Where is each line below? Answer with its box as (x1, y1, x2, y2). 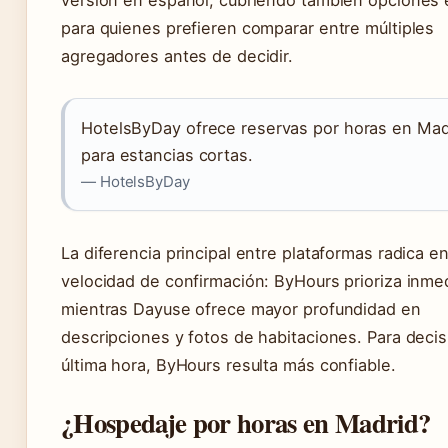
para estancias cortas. (81, 145, 253, 166)
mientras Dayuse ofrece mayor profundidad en (61, 299, 421, 320)
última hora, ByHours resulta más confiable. (61, 355, 396, 376)
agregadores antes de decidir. (61, 46, 294, 67)
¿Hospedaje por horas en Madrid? (61, 403, 431, 443)
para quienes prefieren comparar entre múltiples (61, 18, 435, 39)
